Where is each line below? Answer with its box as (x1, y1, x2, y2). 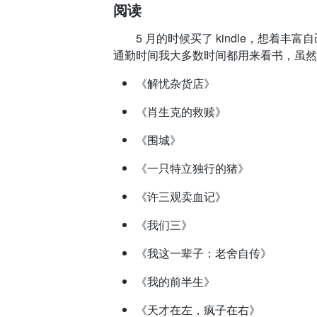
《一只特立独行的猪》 (136, 160, 249, 176)
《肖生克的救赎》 (136, 103, 226, 120)
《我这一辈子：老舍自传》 (136, 245, 272, 261)
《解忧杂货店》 (136, 75, 215, 91)
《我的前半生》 (136, 273, 215, 289)
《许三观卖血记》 (136, 188, 226, 204)
